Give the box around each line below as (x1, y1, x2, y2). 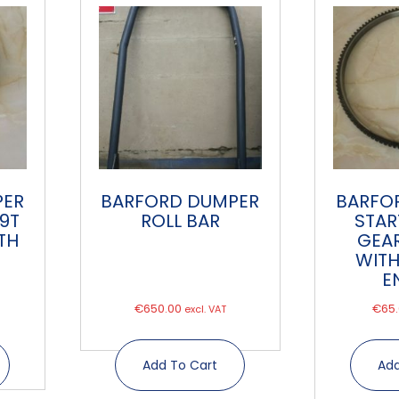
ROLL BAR (140, 208, 220, 234)
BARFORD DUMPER (101, 189, 260, 215)
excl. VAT (183, 303, 226, 317)
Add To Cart (142, 355, 218, 374)
